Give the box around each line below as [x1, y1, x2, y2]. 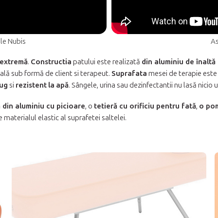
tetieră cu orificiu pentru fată [94, 101, 196, 110]
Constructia [31, 57, 72, 66]
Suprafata [111, 69, 147, 78]
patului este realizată [72, 57, 142, 66]
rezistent [16, 80, 47, 90]
